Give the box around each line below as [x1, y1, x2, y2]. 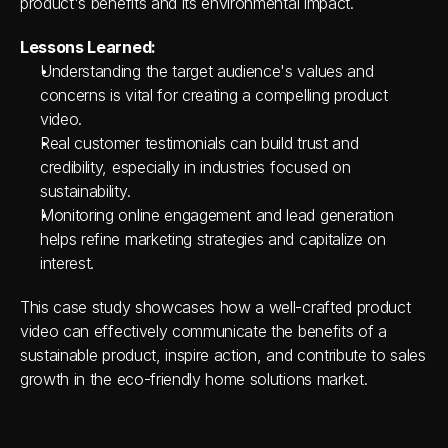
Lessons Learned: [20, 37, 156, 57]
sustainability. [40, 181, 131, 201]
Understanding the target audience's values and [40, 61, 374, 81]
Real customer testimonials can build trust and [40, 133, 359, 153]
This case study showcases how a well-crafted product [20, 297, 411, 317]
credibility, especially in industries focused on [40, 157, 351, 177]
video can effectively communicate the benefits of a [20, 321, 387, 341]
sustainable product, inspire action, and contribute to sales [20, 345, 426, 365]
